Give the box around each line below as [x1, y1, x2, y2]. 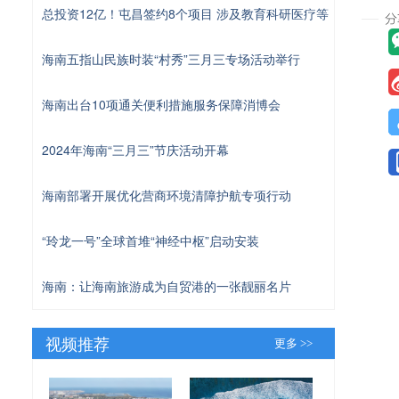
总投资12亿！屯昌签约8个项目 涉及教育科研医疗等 [42, 4, 329, 22]
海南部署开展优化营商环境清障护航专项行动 [42, 185, 291, 204]
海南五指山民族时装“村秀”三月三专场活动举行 [42, 49, 300, 68]
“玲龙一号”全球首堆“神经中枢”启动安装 [42, 231, 259, 249]
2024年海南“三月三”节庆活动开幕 [42, 140, 229, 159]
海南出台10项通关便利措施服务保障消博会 [42, 94, 281, 113]
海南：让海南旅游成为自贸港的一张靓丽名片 [42, 276, 291, 295]
